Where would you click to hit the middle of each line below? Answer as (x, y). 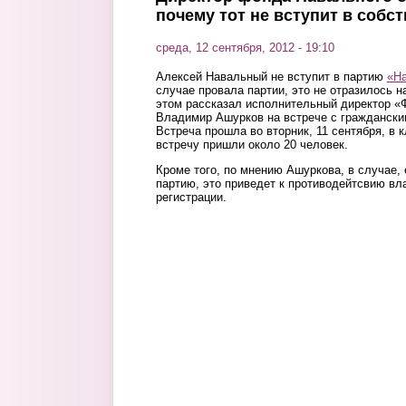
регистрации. (191, 198)
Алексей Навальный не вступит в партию (271, 77)
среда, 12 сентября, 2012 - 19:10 (245, 48)
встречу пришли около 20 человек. (252, 145)
